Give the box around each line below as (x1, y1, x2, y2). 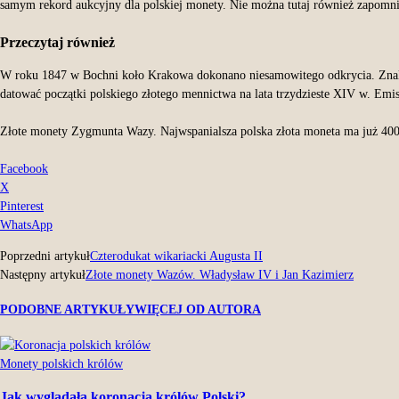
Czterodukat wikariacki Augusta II (90, 248, 263, 263)
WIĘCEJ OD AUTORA (134, 303, 261, 317)
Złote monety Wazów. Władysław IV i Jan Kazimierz (85, 267, 354, 281)
